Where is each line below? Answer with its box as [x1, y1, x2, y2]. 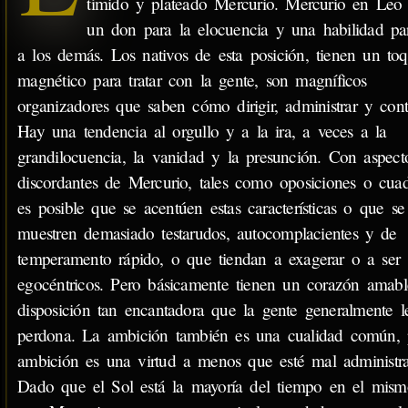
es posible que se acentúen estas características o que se [17, 195, 404, 219]
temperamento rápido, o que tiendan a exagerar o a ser [17, 246, 401, 270]
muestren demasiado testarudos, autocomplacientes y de [17, 220, 397, 244]
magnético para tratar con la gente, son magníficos [17, 67, 367, 91]
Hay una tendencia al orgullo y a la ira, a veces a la [17, 118, 387, 142]
